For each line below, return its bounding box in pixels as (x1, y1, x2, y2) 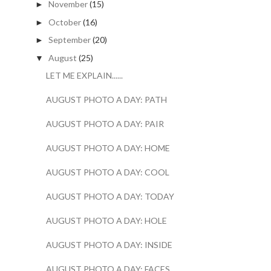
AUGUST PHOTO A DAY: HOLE (45, 215, 167, 226)
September (48, 34, 91, 45)
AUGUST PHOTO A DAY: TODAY (45, 191, 174, 202)
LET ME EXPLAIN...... (45, 70, 123, 81)
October (48, 16, 81, 27)
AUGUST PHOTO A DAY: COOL (45, 167, 169, 178)
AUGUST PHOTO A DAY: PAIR (45, 119, 164, 129)
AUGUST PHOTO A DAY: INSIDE (45, 240, 172, 250)
